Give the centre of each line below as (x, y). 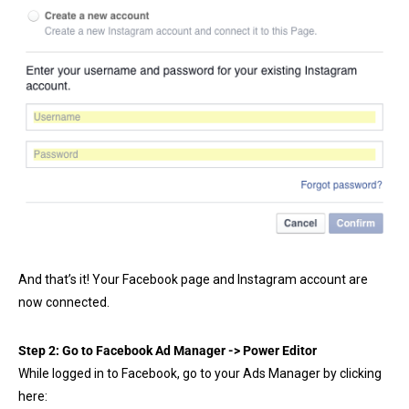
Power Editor (278, 350)
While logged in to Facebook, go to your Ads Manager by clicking (200, 373)
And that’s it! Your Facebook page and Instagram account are (193, 279)
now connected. (64, 302)
